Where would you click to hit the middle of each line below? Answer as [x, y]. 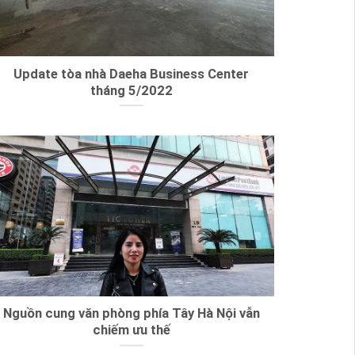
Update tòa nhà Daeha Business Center [132, 74]
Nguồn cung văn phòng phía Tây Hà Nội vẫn [131, 314]
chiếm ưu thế [131, 330]
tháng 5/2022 [131, 90]
